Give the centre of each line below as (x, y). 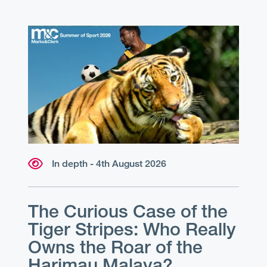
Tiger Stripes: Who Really (132, 229)
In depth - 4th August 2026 (109, 164)
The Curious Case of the (128, 211)
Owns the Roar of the (116, 247)
